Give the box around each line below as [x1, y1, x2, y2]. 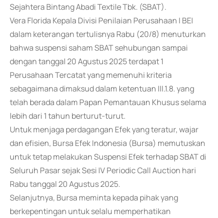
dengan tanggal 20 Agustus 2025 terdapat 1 [10, 56, 163, 67]
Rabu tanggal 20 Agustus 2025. [10, 179, 120, 189]
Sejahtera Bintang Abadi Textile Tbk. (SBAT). [10, 1, 166, 12]
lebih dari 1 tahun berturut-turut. [10, 110, 126, 121]
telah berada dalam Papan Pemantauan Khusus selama [10, 97, 206, 108]
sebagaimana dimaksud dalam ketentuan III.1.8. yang [10, 83, 194, 94]
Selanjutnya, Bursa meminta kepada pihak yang [10, 192, 178, 203]
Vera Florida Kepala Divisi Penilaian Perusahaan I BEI [10, 15, 193, 26]
